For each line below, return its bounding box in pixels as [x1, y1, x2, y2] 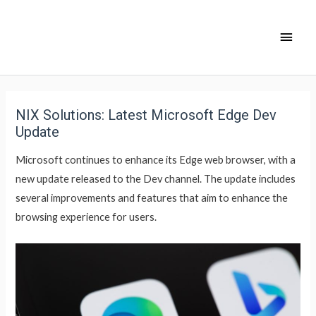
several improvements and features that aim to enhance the [16, 192, 288, 205]
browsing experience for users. [16, 211, 157, 224]
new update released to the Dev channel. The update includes [16, 173, 296, 186]
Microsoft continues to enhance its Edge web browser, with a [16, 154, 296, 166]
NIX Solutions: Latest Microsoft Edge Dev [16, 106, 277, 123]
